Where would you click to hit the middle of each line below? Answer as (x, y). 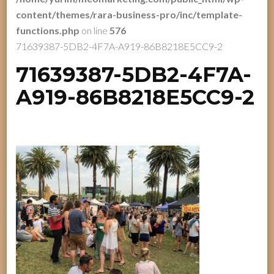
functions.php (48, 30)
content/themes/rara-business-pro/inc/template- (129, 14)
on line (95, 30)
